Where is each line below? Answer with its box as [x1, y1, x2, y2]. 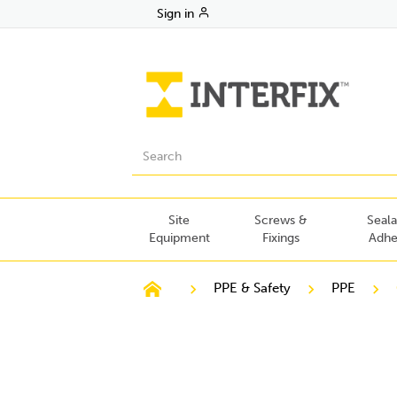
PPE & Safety [214, 280, 292, 296]
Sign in [157, 6, 195, 21]
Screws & [253, 213, 307, 228]
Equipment [148, 230, 210, 245]
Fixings [261, 230, 300, 245]
